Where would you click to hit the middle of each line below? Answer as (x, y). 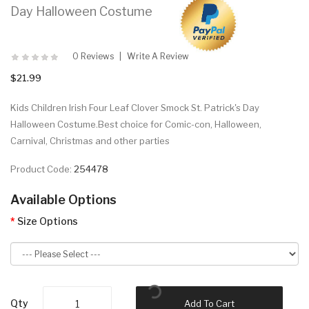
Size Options (48, 221)
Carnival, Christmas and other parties (90, 141)
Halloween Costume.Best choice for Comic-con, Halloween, (136, 124)
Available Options (63, 200)
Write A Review (158, 57)
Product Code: (42, 169)
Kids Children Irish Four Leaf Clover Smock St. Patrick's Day (135, 108)
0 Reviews (93, 57)
